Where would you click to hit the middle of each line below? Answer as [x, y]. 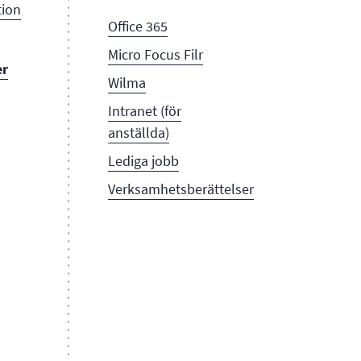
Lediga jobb [143, 161]
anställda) [138, 133]
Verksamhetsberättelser [180, 189]
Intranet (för [144, 111]
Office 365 [137, 26]
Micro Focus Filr [155, 54]
